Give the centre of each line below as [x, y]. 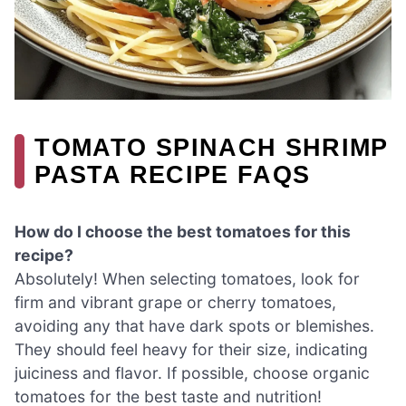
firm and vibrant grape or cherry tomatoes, [175, 302]
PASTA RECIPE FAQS [173, 174]
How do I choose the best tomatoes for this [183, 231]
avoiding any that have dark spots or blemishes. [194, 325]
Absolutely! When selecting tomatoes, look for [187, 278]
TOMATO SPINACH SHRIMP [212, 147]
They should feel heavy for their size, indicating [191, 349]
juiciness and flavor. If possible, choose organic [192, 372]
